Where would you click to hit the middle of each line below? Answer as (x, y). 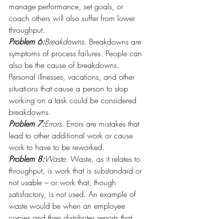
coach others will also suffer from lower (73, 18)
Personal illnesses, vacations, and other (73, 77)
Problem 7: (27, 124)
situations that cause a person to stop (70, 88)
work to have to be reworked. (57, 147)
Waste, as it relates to (105, 159)
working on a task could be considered (74, 100)
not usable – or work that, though (64, 182)
